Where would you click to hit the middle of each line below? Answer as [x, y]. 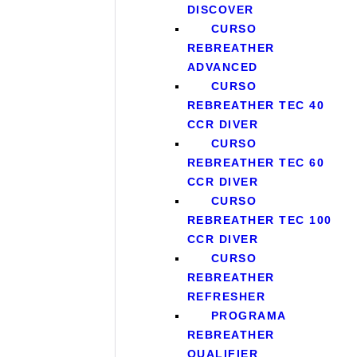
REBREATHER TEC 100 [259, 220]
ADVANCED [222, 67]
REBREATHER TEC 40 [256, 106]
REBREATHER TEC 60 [256, 163]
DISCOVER [220, 10]
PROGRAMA [248, 316]
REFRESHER [226, 297]
